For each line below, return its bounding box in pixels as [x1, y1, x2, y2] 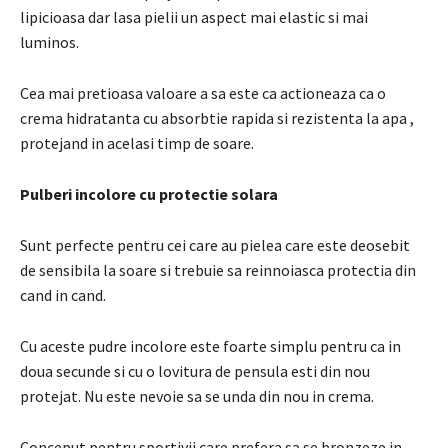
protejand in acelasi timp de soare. [20, 132, 254, 153]
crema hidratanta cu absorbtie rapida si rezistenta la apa [20, 107, 407, 128]
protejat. [20, 385, 84, 406]
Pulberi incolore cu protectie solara [20, 183, 278, 204]
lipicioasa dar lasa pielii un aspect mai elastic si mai [20, 6, 368, 27]
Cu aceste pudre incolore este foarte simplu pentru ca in [20, 335, 401, 356]
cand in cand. [20, 284, 106, 305]
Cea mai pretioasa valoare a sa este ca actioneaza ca [20, 82, 377, 103]
